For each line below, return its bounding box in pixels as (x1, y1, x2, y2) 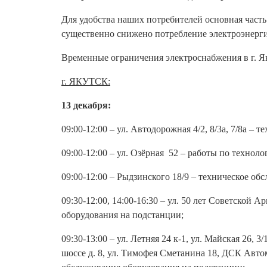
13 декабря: (61, 100, 111, 110)
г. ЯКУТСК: (61, 76, 110, 86)
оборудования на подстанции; (61, 210, 184, 220)
